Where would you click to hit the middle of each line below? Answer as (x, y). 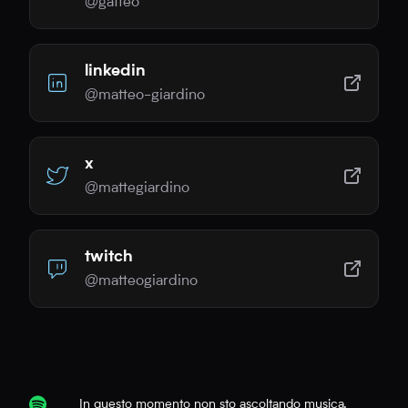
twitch (109, 258)
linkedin (115, 72)
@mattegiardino (137, 189)
